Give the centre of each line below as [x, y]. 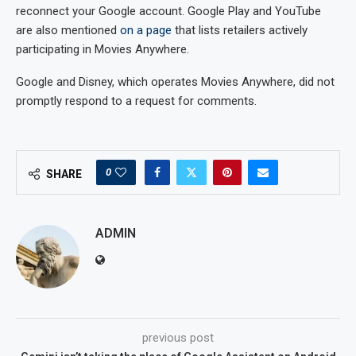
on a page [146, 30]
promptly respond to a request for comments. [136, 101]
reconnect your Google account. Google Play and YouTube [168, 11]
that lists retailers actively [240, 30]
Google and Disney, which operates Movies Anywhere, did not [175, 81]
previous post [178, 337]
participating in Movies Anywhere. [103, 49]
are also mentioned [68, 30]
